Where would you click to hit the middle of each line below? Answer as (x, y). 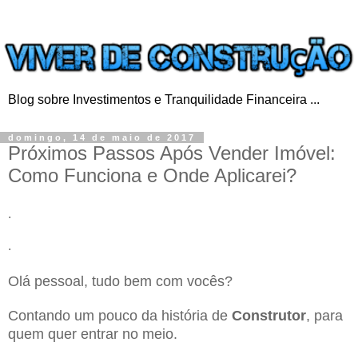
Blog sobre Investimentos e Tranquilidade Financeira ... (164, 99)
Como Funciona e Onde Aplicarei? (152, 175)
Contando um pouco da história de (120, 315)
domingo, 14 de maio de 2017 (102, 137)
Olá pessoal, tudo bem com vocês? (120, 281)
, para (324, 315)
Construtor (269, 315)
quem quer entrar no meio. (93, 334)
